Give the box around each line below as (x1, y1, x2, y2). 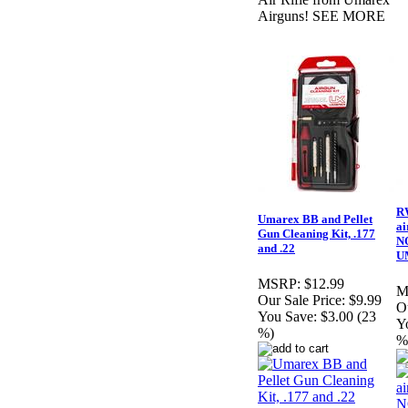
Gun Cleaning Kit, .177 (258, 227, 375, 241)
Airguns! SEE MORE (258, 8, 385, 25)
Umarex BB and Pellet (258, 212, 372, 227)
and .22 (258, 241, 295, 256)
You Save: (258, 309, 317, 325)
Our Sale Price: (258, 292, 345, 309)
